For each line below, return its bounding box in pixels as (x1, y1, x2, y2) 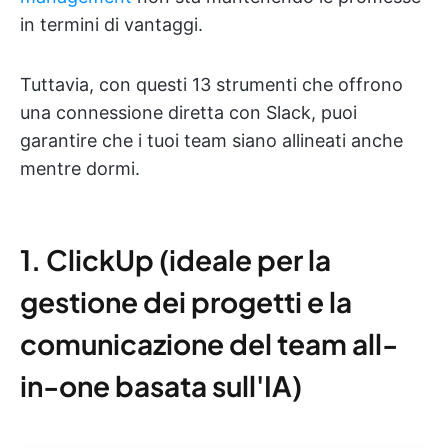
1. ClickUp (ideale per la (20, 242, 331, 277)
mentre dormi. (20, 158, 140, 179)
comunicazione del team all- (20, 326, 398, 361)
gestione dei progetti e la (20, 284, 352, 319)
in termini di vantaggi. (20, 14, 203, 35)
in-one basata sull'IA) (20, 368, 302, 403)
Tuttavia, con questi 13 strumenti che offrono (20, 74, 403, 95)
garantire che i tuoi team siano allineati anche (20, 130, 403, 151)
